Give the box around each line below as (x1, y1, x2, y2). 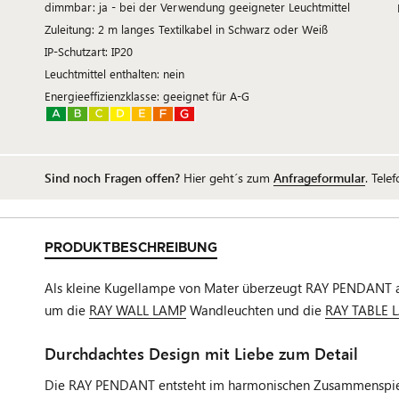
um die (45, 301, 89, 319)
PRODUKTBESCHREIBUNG (45, 241, 217, 255)
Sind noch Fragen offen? (45, 169, 180, 186)
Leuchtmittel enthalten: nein (45, 66, 184, 81)
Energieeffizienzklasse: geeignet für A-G (45, 88, 249, 103)
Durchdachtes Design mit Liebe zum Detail (45, 343, 358, 364)
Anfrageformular (273, 169, 365, 186)
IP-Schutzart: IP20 (45, 44, 133, 59)
